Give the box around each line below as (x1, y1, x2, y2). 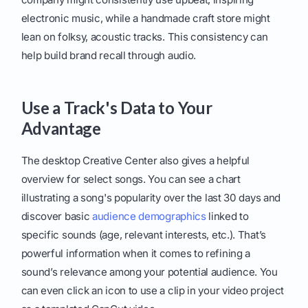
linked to (206, 210, 249, 223)
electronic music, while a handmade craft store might (21, 12, 270, 25)
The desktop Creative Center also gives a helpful (21, 154, 250, 168)
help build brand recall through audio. (21, 49, 197, 63)
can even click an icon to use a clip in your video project (21, 284, 285, 298)
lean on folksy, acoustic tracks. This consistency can (21, 30, 268, 44)
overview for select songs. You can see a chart (21, 173, 241, 186)
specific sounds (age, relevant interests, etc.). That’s (21, 228, 266, 242)
